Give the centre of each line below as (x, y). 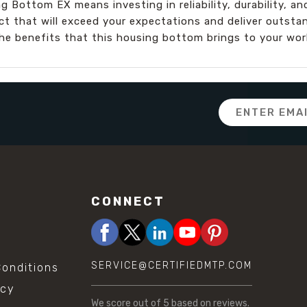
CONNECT (128, 201)
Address (239, 120)
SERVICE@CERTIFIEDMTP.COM (171, 265)
